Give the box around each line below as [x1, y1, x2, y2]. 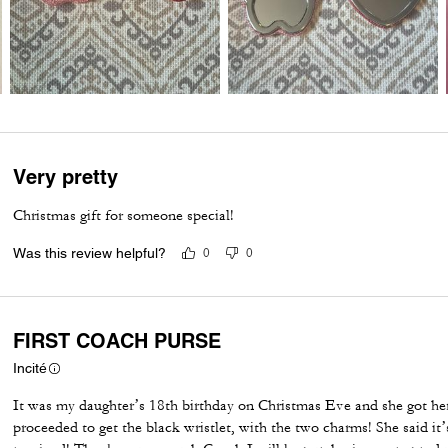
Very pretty [13, 164, 119, 189]
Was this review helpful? [13, 244, 167, 261]
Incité [13, 359, 48, 376]
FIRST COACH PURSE [13, 328, 222, 353]
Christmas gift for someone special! [13, 205, 235, 225]
